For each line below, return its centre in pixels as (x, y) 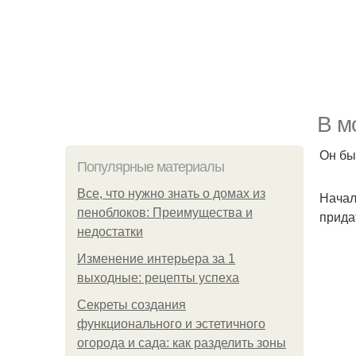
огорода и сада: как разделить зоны (182, 343)
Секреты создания (132, 305)
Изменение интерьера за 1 (156, 259)
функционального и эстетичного (171, 324)
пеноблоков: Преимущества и (165, 213)
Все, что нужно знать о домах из (171, 193)
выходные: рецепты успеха (158, 278)
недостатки (110, 232)
